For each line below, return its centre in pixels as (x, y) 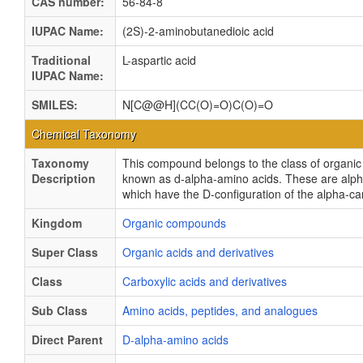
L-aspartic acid (159, 60)
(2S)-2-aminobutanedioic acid (198, 31)
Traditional (61, 60)
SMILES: (55, 105)
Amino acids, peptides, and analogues (220, 310)
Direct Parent (67, 340)
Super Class (65, 252)
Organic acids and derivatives (198, 252)
